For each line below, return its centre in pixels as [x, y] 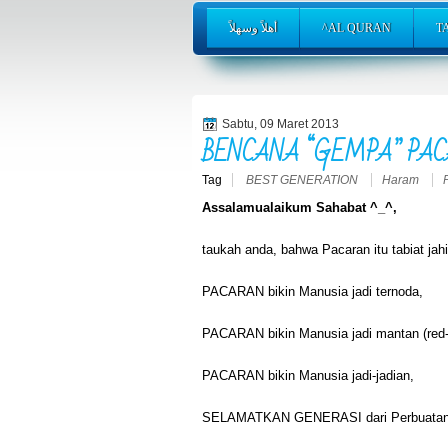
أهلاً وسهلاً [253, 28]
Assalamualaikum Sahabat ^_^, [299, 207]
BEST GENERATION [303, 179]
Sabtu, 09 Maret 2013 [280, 124]
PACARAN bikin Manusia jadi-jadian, [308, 375]
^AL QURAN [356, 28]
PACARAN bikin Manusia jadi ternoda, [312, 291]
